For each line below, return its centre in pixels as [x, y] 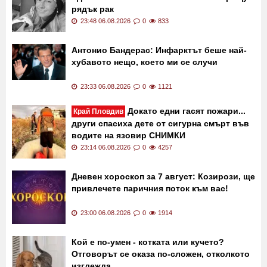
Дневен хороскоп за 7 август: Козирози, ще [163, 227]
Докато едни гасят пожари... [185, 161]
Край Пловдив [98, 162]
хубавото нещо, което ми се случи [145, 112]
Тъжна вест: [95, 35]
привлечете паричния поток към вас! [150, 239]
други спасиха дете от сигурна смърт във [160, 174]
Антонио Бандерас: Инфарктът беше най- [159, 100]
